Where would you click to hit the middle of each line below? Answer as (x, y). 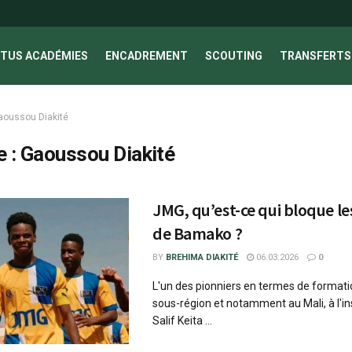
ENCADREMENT (147, 56)
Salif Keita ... (182, 321)
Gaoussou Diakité (97, 154)
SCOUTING (234, 56)
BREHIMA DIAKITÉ (202, 257)
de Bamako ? (198, 233)
